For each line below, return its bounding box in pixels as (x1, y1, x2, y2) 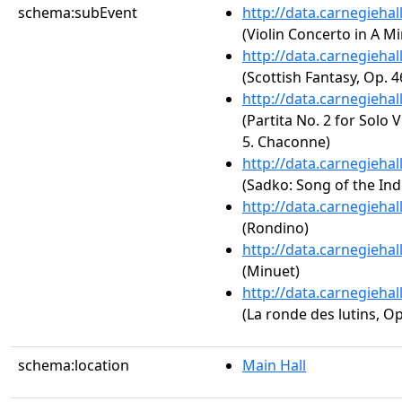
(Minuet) (242, 261, 300, 281)
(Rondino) (242, 218, 309, 238)
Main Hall (242, 355, 306, 375)
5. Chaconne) (242, 132, 330, 152)
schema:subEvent (18, 3, 137, 22)
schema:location (18, 355, 129, 375)
